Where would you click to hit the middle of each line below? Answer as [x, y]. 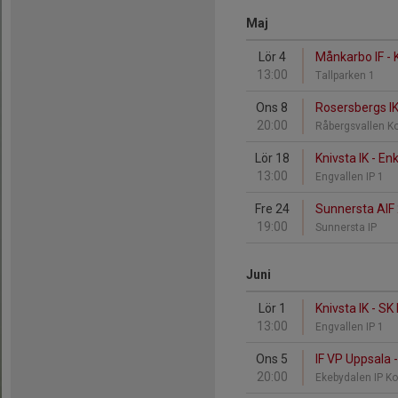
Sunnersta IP [347, 227]
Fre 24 [272, 209]
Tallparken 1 [346, 76]
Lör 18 [272, 158]
